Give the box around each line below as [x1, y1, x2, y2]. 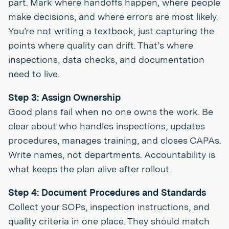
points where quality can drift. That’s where [8, 40, 193, 51]
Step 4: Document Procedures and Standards [8, 187, 206, 198]
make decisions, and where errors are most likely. [8, 11, 218, 22]
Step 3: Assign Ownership [8, 92, 121, 103]
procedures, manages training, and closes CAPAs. [8, 135, 221, 146]
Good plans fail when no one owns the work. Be [8, 106, 213, 117]
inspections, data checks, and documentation [8, 54, 204, 65]
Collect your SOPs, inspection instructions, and [8, 201, 210, 212]
